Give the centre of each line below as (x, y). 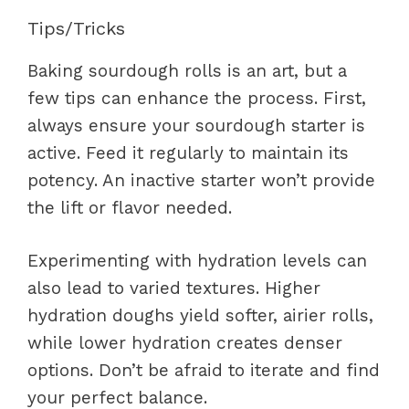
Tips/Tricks (76, 28)
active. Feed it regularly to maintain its (188, 152)
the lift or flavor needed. (130, 207)
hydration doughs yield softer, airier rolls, (200, 315)
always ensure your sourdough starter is (196, 125)
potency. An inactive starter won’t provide (201, 180)
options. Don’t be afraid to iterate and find (204, 370)
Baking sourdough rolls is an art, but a (187, 70)
